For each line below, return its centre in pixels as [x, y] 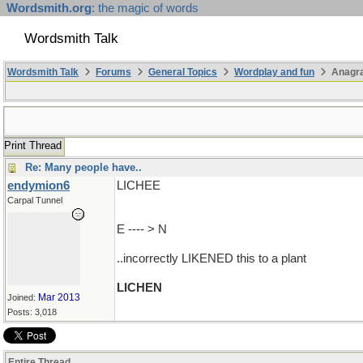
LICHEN [139, 288]
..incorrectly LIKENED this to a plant [211, 258]
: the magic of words [145, 8]
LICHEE [139, 186]
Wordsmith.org [49, 8]
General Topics [183, 72]
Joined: [23, 297]
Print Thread [33, 145]
